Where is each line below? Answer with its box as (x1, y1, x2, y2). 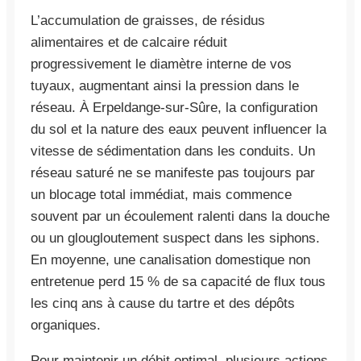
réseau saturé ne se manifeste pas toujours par (31, 164, 315, 180)
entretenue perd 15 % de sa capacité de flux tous (31, 273, 326, 289)
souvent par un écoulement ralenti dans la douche (31, 208, 330, 224)
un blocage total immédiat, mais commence (31, 186, 292, 202)
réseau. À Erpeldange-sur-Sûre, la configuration (31, 99, 317, 115)
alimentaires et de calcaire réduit (31, 34, 227, 50)
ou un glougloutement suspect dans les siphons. (31, 230, 320, 246)
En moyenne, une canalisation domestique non (31, 251, 310, 268)
